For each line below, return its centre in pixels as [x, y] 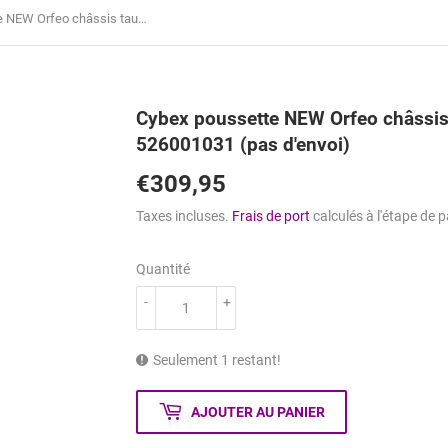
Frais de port [271, 216]
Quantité [163, 269]
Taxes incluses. [184, 216]
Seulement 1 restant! [217, 360]
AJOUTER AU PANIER [258, 411]
